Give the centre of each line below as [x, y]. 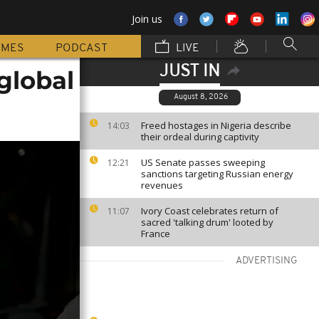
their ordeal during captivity [200, 137]
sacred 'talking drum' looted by [207, 222]
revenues [162, 185]
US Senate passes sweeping [203, 162]
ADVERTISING [267, 261]
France [156, 234]
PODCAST [82, 48]
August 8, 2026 [200, 97]
